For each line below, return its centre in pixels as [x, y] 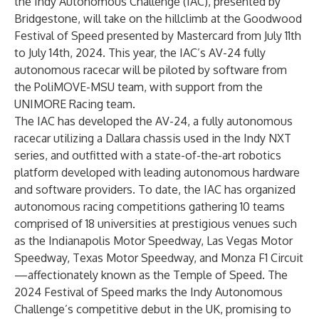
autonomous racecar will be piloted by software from [151, 70]
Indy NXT [267, 138]
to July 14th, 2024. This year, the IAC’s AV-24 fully [140, 53]
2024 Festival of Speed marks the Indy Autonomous [148, 292]
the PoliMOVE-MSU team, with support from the [138, 87]
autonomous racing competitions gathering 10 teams [150, 206]
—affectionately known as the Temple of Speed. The [151, 275]
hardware [276, 172]
